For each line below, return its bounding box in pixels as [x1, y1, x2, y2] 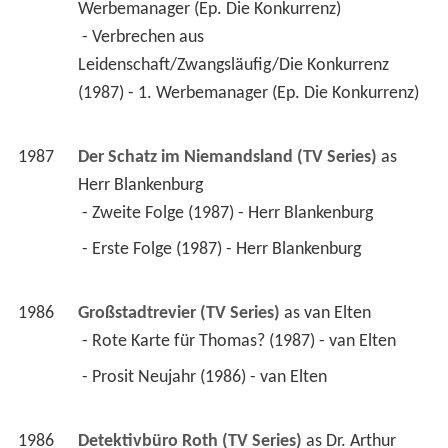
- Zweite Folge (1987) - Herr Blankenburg [81, 204, 377, 224]
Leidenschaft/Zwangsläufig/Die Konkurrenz [77, 56, 389, 76]
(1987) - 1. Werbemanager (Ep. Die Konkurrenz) [77, 84, 423, 104]
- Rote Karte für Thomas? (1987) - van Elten [81, 332, 400, 352]
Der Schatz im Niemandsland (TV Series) [77, 148, 377, 168]
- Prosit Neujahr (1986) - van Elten [81, 368, 331, 388]
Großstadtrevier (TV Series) [77, 304, 280, 324]
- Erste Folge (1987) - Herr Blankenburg [81, 240, 365, 260]
